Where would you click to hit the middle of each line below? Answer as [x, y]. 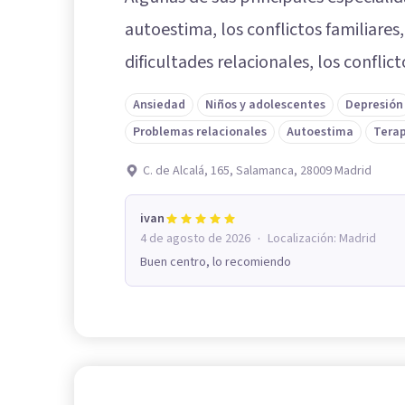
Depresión [374, 104]
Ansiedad [159, 104]
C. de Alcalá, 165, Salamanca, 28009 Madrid [257, 170]
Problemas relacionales [200, 132]
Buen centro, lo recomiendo [216, 262]
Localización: [303, 238]
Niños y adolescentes [265, 104]
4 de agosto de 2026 [195, 238]
